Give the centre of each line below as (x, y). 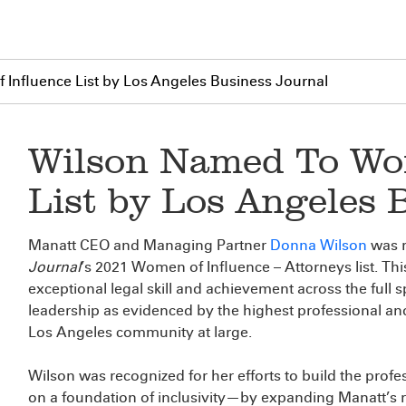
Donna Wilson (319, 245)
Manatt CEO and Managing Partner (149, 245)
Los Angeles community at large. (140, 332)
